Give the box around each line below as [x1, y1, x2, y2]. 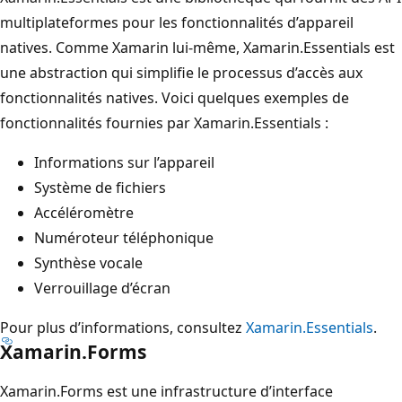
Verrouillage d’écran [34, 277, 170, 298]
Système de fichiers [34, 177, 166, 197]
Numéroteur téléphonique [34, 227, 214, 248]
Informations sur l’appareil [34, 152, 214, 172]
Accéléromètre [34, 202, 134, 223]
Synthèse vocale [34, 252, 143, 273]
